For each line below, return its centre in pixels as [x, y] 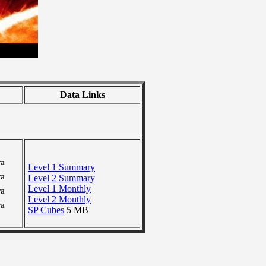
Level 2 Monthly [59, 199]
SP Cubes [46, 210]
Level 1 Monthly [59, 189]
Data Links [82, 95]
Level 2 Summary [61, 178]
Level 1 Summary [61, 167]
